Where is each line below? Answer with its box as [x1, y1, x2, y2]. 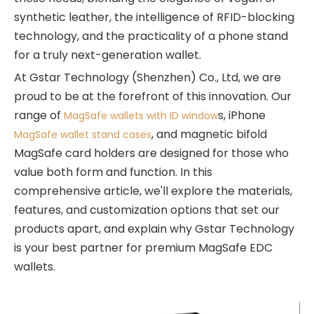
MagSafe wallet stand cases [14, 128, 151, 142]
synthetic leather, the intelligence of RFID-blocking [14, 9, 294, 25]
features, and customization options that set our [14, 202, 280, 218]
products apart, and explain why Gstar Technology [14, 221, 294, 237]
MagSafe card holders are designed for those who [14, 145, 289, 161]
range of [14, 107, 64, 123]
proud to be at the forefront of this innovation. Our [14, 88, 292, 104]
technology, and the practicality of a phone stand [14, 28, 288, 44]
